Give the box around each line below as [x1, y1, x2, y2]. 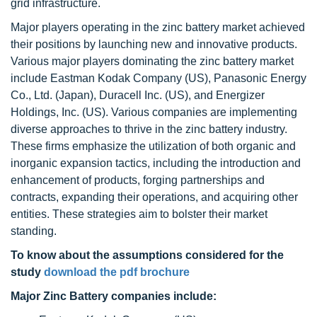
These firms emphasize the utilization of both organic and [11, 140, 296, 152]
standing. [11, 225, 57, 237]
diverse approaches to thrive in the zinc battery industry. [11, 123, 287, 135]
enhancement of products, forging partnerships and [11, 174, 265, 186]
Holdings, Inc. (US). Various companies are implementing [11, 106, 297, 118]
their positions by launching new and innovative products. [11, 38, 297, 50]
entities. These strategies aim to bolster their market [11, 208, 267, 220]
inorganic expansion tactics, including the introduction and [11, 157, 301, 169]
